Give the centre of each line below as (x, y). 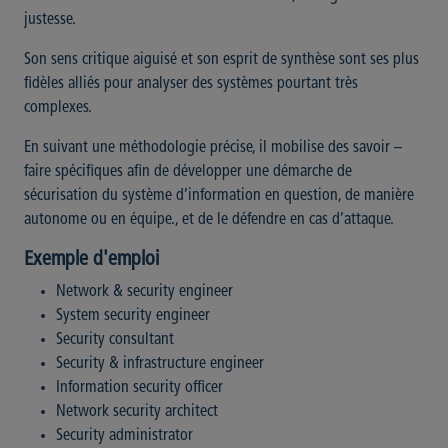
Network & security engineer (144, 292)
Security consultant (115, 340)
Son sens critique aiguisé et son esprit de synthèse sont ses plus (221, 60)
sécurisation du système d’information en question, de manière (219, 196)
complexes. (58, 108)
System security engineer (133, 316)
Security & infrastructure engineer (160, 364)
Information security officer (139, 388)
